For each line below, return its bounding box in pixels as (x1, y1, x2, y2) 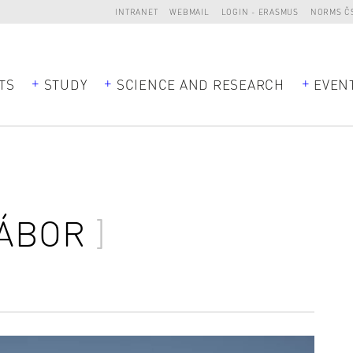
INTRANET (115, 6, 158, 17)
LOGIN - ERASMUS (221, 6, 299, 17)
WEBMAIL (169, 6, 210, 17)
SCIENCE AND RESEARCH (116, 75, 284, 93)
